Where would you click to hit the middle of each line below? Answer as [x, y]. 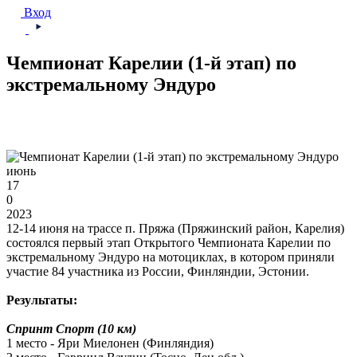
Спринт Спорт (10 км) [71, 329]
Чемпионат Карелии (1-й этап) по [151, 63]
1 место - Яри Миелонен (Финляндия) [110, 343]
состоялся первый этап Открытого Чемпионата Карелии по [169, 243]
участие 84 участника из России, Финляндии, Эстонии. [158, 272]
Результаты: [42, 300]
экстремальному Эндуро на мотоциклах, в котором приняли [171, 257]
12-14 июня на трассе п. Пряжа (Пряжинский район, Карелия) [175, 229]
